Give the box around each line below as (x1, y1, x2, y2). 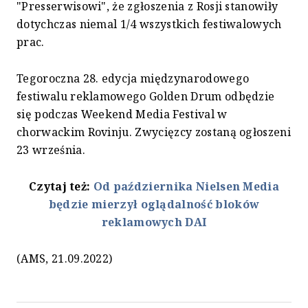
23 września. (16, 142, 85, 157)
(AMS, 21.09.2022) (16, 250, 113, 266)
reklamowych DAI (101, 214, 207, 230)
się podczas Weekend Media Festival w (16, 106, 228, 122)
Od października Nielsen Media (93, 178, 280, 194)
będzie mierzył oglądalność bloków (48, 196, 260, 212)
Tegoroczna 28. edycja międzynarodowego (16, 70, 250, 86)
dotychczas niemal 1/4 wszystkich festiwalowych (16, 16, 282, 32)
